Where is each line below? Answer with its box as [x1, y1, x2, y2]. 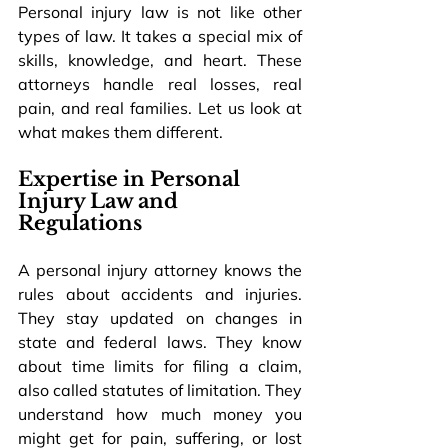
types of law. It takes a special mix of [18, 26, 302, 47]
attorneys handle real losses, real [18, 74, 302, 95]
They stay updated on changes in [18, 308, 302, 329]
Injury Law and [18, 189, 183, 214]
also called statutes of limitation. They [18, 380, 302, 401]
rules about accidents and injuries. [18, 284, 302, 305]
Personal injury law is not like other [18, 2, 302, 23]
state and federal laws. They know [18, 332, 302, 353]
